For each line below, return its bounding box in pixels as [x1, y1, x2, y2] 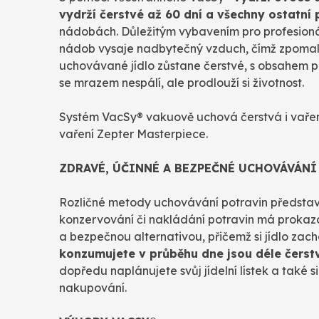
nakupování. [59, 281, 132, 296]
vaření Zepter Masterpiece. [59, 127, 208, 142]
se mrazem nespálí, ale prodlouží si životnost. [59, 75, 304, 90]
